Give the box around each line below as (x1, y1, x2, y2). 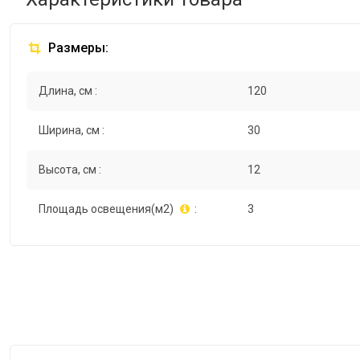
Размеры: (45, 40, 108, 56)
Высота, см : (39, 163, 101, 177)
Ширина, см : (39, 124, 104, 137)
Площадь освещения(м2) (39, 202, 174, 216)
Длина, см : (39, 84, 97, 98)
